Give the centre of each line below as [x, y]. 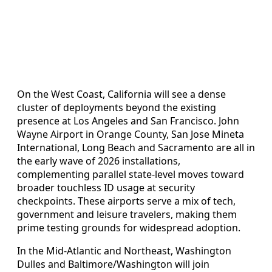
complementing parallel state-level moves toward [131, 175]
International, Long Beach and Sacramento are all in [136, 148]
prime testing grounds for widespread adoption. [129, 228]
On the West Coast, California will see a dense [121, 94]
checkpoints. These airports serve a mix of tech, [126, 201]
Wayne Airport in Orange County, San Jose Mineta [131, 134]
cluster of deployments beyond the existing [117, 108]
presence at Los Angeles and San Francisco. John [128, 121]
